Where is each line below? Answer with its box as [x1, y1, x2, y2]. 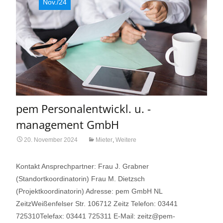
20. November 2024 [24, 136, 78, 143]
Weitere [115, 136, 136, 143]
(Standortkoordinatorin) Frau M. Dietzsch [16, 174, 145, 183]
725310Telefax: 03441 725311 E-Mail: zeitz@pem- [16, 212, 175, 220]
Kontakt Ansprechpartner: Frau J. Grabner [16, 162, 149, 170]
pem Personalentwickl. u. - [16, 101, 151, 116]
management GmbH [16, 116, 119, 132]
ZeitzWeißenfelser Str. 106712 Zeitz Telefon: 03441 [16, 199, 178, 208]
